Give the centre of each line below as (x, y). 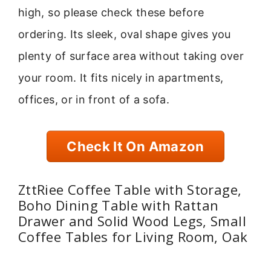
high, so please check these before (111, 13)
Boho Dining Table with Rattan (119, 205)
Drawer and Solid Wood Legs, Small (132, 221)
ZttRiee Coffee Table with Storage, (130, 190)
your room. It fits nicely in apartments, (121, 78)
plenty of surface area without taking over (131, 56)
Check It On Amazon (135, 146)
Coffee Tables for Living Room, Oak (133, 237)
